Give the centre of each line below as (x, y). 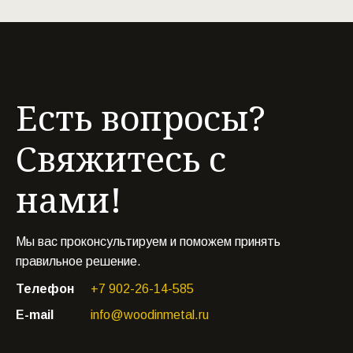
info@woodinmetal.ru (150, 314)
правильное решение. (80, 261)
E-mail (35, 314)
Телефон (45, 288)
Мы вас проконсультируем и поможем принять (148, 241)
